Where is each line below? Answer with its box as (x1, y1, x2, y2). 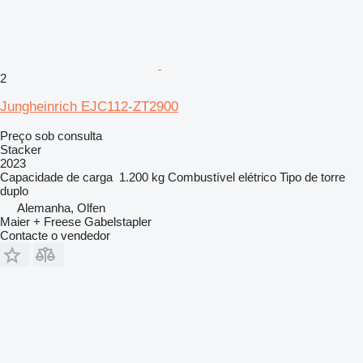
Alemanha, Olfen (17, 200, 105, 215)
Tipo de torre (280, 169, 345, 184)
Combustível (168, 169, 235, 184)
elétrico (238, 169, 276, 184)
